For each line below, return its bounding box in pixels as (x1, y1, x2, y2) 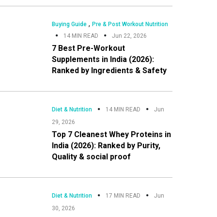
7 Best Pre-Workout (51, 43, 125, 53)
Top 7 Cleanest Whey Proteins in (51, 129, 171, 139)
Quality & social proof (51, 152, 131, 161)
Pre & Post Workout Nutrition (92, 20, 168, 28)
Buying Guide (51, 20, 87, 28)
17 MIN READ (105, 192, 140, 199)
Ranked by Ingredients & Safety (51, 65, 167, 75)
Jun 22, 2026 (111, 32, 147, 39)
